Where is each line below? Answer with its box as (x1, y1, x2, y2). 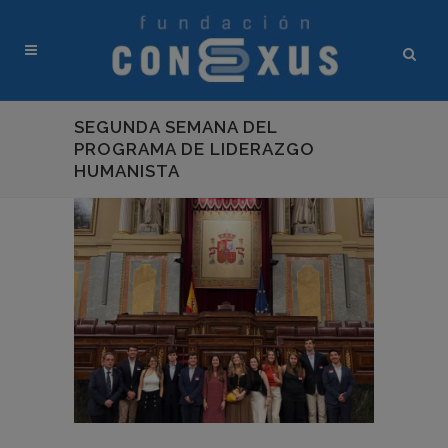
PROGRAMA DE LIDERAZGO (74, 139, 315, 159)
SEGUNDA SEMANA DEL (74, 117, 277, 137)
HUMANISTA (74, 161, 180, 181)
